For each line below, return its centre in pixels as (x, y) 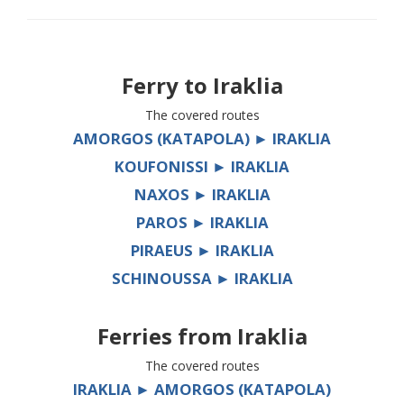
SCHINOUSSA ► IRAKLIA (202, 279)
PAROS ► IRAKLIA (202, 223)
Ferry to (167, 86)
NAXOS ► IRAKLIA (202, 195)
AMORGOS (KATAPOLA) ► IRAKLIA (202, 139)
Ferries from (167, 336)
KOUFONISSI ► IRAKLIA (202, 167)
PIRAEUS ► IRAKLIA (202, 251)
